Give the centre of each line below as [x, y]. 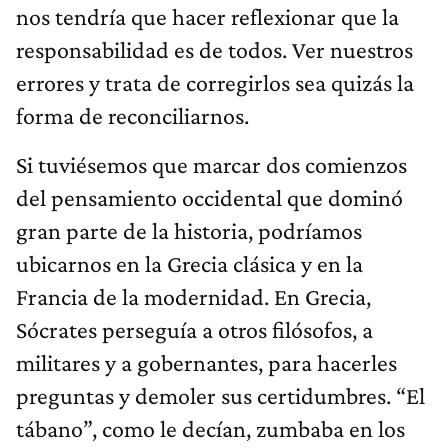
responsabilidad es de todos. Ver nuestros [214, 49]
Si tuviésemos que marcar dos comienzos [211, 164]
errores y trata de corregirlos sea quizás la [215, 82]
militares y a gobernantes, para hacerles [206, 362]
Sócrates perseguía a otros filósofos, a [194, 329]
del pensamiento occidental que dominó [209, 197]
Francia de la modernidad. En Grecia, [193, 296]
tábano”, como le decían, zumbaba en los [210, 428]
